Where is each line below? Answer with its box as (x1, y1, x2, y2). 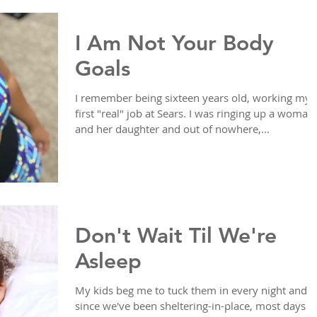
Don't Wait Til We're (75, 223, 277, 249)
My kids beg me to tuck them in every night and (75, 283, 307, 298)
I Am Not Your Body (75, 30, 274, 57)
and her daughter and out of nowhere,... (75, 122, 270, 137)
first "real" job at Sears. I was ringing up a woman (75, 106, 314, 121)
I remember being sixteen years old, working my (75, 91, 311, 105)
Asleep (75, 248, 142, 275)
